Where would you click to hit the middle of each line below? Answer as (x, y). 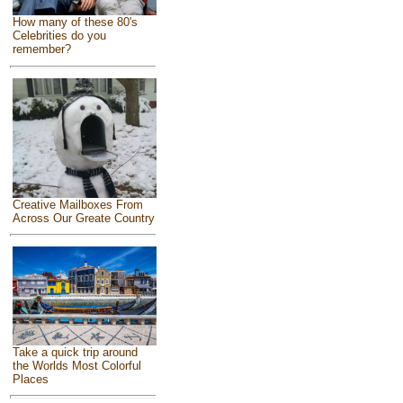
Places (30, 379)
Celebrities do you (59, 35)
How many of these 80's (75, 22)
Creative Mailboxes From (77, 204)
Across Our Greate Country (83, 218)
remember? (41, 49)
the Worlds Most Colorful (76, 365)
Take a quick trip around (75, 352)
